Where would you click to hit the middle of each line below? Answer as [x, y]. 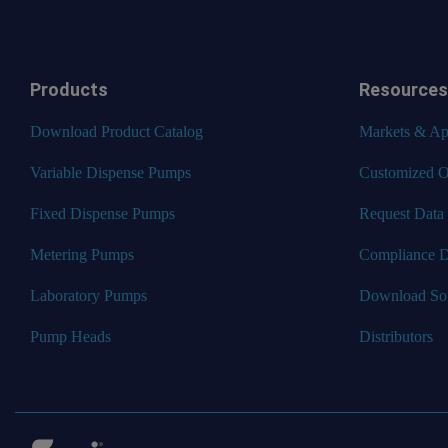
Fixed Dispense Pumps [102, 213]
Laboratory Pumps [88, 295]
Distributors [395, 336]
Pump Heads [70, 336]
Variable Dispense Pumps [110, 172]
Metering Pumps [82, 254]
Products [69, 89]
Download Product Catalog [116, 131]
